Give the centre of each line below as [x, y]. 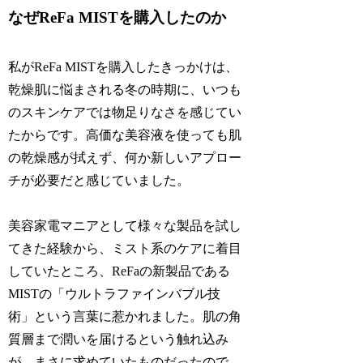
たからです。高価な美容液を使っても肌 [125, 135]
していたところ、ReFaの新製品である [120, 271]
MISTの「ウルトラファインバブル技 [115, 294]
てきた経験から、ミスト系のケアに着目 [125, 249]
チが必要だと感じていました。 [99, 180]
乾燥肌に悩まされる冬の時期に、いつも [125, 89]
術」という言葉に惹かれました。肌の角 [125, 317]
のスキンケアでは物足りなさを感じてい [125, 112]
